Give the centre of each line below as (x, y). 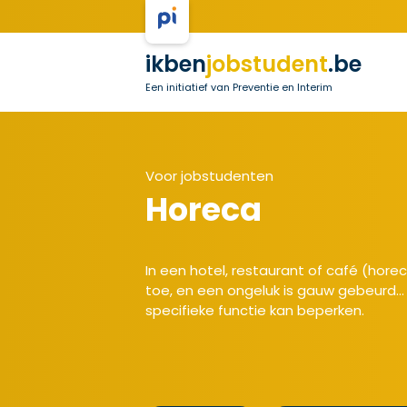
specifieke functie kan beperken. (255, 310)
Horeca (203, 209)
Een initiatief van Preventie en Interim (239, 87)
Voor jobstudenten (209, 176)
